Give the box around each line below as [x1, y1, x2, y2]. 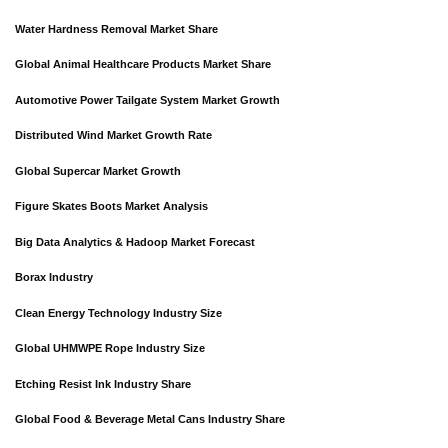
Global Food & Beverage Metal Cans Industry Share [15, 413, 285, 426]
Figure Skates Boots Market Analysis [15, 200, 208, 213]
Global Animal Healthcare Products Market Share [15, 58, 271, 71]
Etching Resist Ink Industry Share [15, 377, 191, 390]
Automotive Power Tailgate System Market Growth [15, 93, 280, 106]
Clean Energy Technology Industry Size [15, 306, 222, 319]
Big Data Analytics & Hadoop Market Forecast [15, 235, 255, 248]
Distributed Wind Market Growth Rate [15, 129, 212, 142]
